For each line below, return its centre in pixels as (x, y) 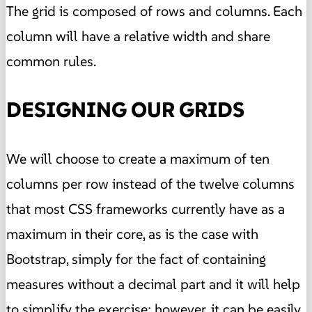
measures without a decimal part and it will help (153, 284)
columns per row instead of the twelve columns (150, 184)
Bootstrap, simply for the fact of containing (136, 259)
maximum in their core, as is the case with (132, 234)
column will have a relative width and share (138, 37)
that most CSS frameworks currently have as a (146, 209)
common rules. (51, 62)
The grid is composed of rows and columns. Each (154, 11)
